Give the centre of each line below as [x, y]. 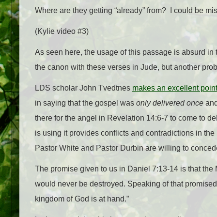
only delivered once [170, 103]
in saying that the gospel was [85, 103]
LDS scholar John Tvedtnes [84, 88]
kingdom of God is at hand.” [82, 199]
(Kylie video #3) [62, 31]
